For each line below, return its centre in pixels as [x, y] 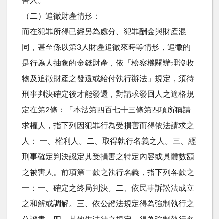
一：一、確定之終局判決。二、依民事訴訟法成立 [108, 188]
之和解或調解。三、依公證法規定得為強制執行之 [108, 204]
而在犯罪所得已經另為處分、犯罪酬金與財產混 [104, 32]
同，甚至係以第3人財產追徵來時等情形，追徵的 [106, 47]
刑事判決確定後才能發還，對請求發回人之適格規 [108, 94]
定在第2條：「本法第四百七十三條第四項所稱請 [106, 110]
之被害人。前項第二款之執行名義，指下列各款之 [108, 172]
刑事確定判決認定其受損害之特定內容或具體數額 [108, 157]
